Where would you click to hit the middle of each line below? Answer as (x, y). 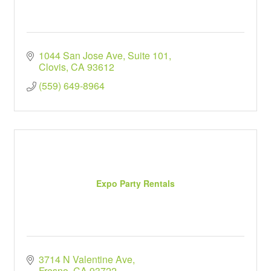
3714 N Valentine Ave (86, 259)
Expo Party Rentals (135, 183)
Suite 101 (148, 55)
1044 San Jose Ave (81, 55)
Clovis (52, 67)
